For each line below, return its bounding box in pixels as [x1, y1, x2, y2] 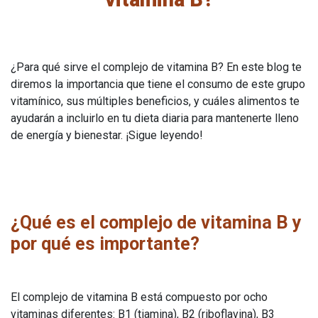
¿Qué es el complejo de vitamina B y [11, 212, 302, 233]
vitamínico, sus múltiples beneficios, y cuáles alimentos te [11, 94, 300, 108]
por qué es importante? [11, 233, 199, 254]
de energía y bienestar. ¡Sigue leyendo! [11, 128, 203, 142]
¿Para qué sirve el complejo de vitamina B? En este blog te [11, 60, 302, 74]
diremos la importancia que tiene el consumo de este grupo [11, 77, 305, 91]
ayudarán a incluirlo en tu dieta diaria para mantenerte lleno [11, 111, 299, 125]
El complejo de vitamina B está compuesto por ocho [11, 290, 268, 304]
